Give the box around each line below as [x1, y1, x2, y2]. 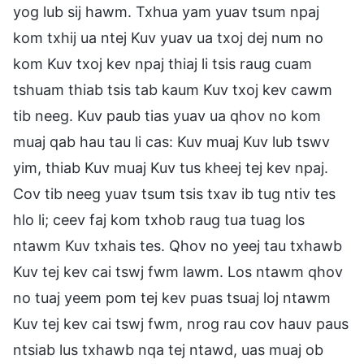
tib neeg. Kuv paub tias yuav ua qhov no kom [13, 106, 321, 124]
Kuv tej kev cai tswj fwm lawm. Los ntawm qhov [13, 262, 343, 280]
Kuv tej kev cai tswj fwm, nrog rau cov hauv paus [13, 314, 349, 332]
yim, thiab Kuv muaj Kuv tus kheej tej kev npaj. [13, 158, 328, 176]
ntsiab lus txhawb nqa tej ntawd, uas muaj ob [13, 340, 323, 358]
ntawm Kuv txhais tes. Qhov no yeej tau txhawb [13, 236, 342, 254]
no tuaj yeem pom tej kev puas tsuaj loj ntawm [13, 288, 331, 306]
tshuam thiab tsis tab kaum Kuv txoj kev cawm [13, 80, 332, 98]
